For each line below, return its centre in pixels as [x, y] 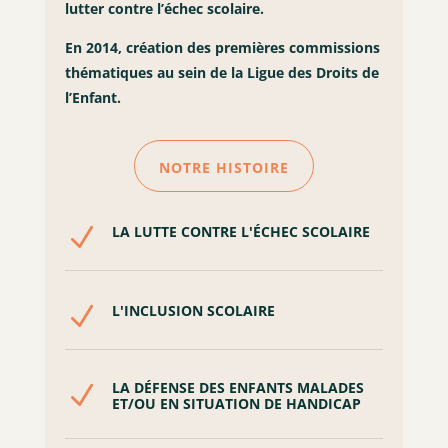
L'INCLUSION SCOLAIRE [193, 311]
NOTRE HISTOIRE [223, 168]
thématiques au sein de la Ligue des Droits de [221, 73]
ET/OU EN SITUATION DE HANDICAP [236, 404]
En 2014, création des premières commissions [222, 48]
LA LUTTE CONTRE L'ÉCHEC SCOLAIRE [240, 232]
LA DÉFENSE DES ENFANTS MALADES [237, 388]
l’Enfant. [92, 98]
